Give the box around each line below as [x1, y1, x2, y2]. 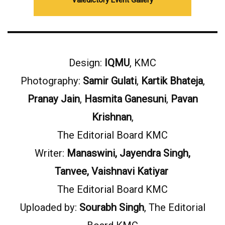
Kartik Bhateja [141, 75, 203, 87]
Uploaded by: [20, 201, 79, 213]
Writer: [35, 147, 67, 159]
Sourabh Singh [79, 201, 144, 213]
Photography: [20, 75, 83, 87]
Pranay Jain [27, 93, 80, 105]
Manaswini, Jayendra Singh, [67, 147, 190, 159]
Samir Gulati [82, 75, 137, 87]
